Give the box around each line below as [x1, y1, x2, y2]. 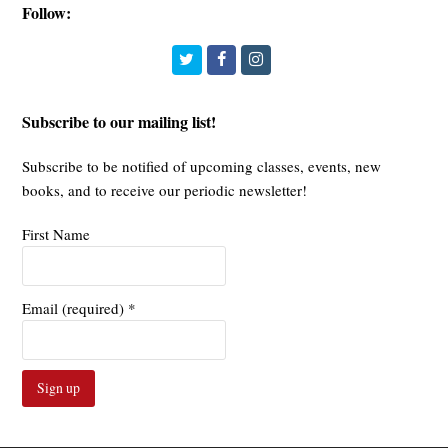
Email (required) [22, 298, 129, 319]
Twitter [193, 47, 238, 70]
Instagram [262, 47, 326, 70]
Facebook [225, 47, 286, 70]
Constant [21, 417, 77, 438]
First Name [22, 224, 91, 245]
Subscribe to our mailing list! [22, 110, 217, 135]
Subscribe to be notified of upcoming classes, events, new [22, 156, 382, 177]
